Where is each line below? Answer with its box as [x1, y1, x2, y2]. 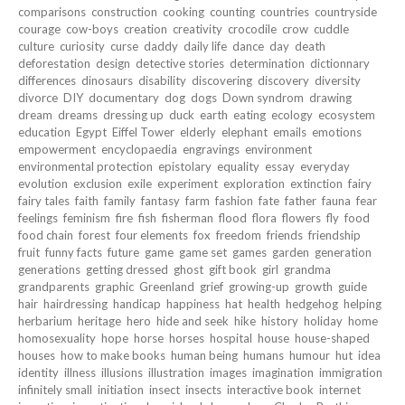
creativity [173, 21, 222, 36]
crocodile [228, 21, 277, 36]
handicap [113, 296, 161, 311]
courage [18, 21, 61, 36]
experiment [157, 175, 218, 191]
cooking [163, 4, 204, 19]
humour [289, 347, 330, 363]
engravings [183, 141, 240, 156]
